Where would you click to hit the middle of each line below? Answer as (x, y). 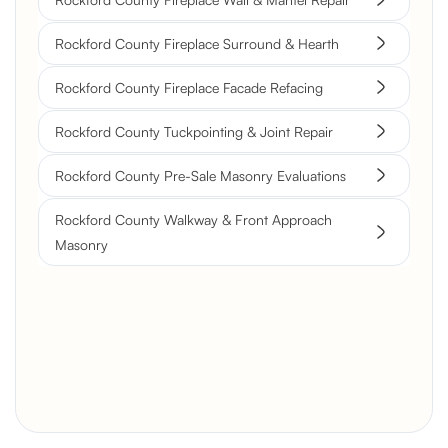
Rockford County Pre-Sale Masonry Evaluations (200, 175)
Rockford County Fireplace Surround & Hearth (197, 43)
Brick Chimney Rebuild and (187, 429)
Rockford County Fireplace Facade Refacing (189, 87)
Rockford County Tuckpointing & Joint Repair (194, 131)
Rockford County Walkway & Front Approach (193, 219)
